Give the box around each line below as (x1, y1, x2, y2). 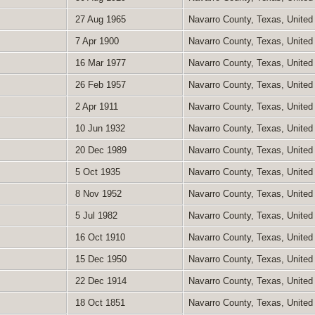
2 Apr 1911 (72, 101, 118, 112)
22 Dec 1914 (72, 275, 127, 286)
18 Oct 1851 (72, 297, 125, 308)
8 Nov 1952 (72, 188, 122, 199)
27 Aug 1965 (72, 13, 126, 25)
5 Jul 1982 (72, 210, 117, 221)
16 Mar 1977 (72, 57, 126, 68)
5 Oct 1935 (72, 166, 120, 177)
